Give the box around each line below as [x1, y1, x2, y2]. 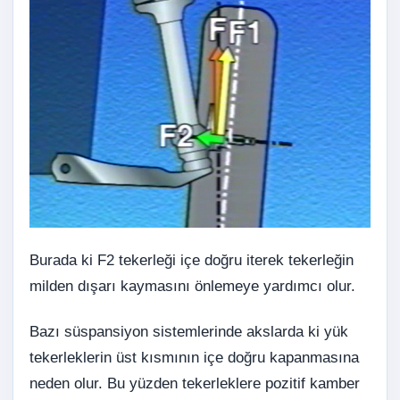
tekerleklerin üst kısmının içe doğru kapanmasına [29, 349, 359, 367]
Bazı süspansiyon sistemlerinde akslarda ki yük [29, 323, 348, 341]
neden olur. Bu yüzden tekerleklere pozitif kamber [29, 375, 360, 393]
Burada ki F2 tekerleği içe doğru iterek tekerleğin [29, 252, 354, 270]
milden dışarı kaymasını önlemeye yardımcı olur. [29, 278, 355, 296]
